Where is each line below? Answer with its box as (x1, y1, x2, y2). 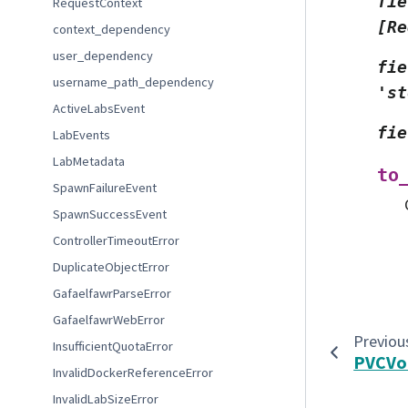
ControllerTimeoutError (53, 232, 180, 249)
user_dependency (53, 47, 154, 64)
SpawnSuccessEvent (53, 206, 168, 222)
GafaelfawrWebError (53, 311, 166, 328)
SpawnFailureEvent (53, 179, 158, 196)
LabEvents (53, 127, 111, 143)
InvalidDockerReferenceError (53, 364, 214, 381)
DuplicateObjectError (53, 259, 170, 275)
